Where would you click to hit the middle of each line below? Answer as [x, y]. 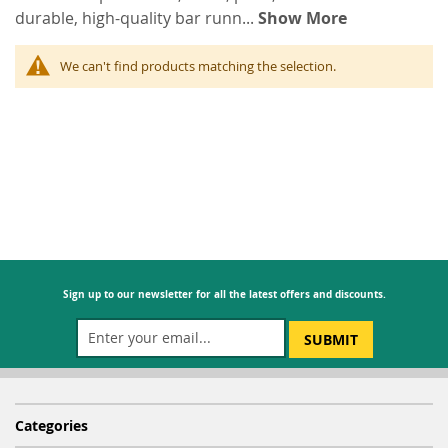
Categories [51, 425]
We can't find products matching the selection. [198, 66]
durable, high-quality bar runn [128, 18]
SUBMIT [330, 339]
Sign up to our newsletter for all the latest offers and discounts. [224, 293]
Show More [302, 18]
